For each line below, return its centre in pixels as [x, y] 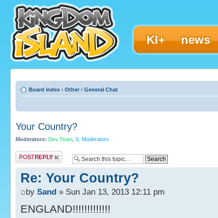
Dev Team [60, 139]
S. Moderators [92, 139]
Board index [44, 90]
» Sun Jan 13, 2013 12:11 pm [110, 192]
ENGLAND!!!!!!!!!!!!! [65, 209]
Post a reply [30, 154]
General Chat [101, 90]
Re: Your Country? [80, 178]
